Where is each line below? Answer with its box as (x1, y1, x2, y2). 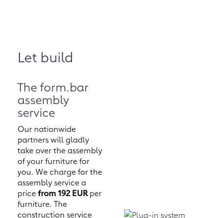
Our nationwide (17, 123, 76, 134)
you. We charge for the (17, 166, 102, 177)
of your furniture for (17, 155, 90, 166)
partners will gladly (17, 134, 89, 145)
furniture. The (17, 198, 67, 209)
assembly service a (17, 177, 86, 188)
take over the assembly (17, 145, 102, 156)
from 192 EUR (37, 187, 88, 199)
